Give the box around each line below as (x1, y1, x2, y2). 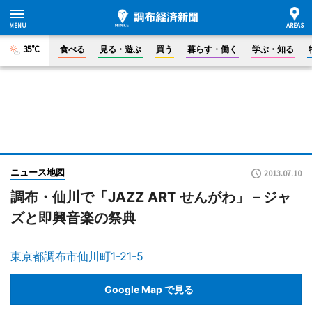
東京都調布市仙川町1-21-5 (10, 249, 143, 263)
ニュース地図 (10, 166, 65, 178)
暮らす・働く (187, 44, 237, 54)
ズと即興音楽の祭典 (10, 210, 136, 226)
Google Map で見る (104, 283, 194, 295)
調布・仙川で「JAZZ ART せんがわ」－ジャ (10, 189, 291, 205)
